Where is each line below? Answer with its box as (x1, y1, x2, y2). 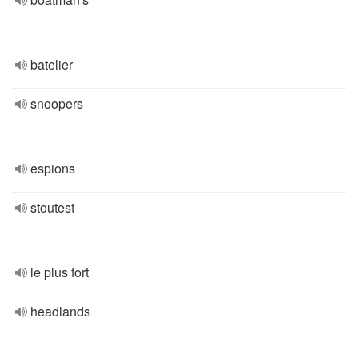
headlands (30, 302, 90, 320)
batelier (30, 55, 73, 74)
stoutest (30, 198, 74, 217)
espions (30, 159, 75, 177)
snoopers (30, 94, 83, 113)
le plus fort (30, 263, 89, 281)
